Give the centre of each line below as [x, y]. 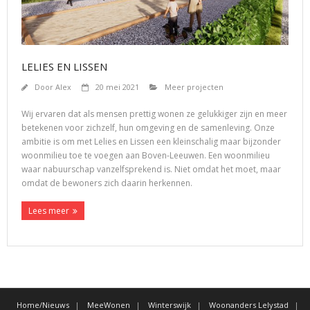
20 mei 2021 [117, 86]
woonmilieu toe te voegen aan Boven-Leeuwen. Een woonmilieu [146, 155]
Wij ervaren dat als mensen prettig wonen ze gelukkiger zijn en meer [154, 113]
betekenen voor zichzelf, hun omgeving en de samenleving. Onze [148, 127]
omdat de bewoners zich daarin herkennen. [107, 183]
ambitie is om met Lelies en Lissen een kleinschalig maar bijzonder [151, 141]
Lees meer [49, 210]
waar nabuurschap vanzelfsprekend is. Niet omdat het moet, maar [151, 169]
